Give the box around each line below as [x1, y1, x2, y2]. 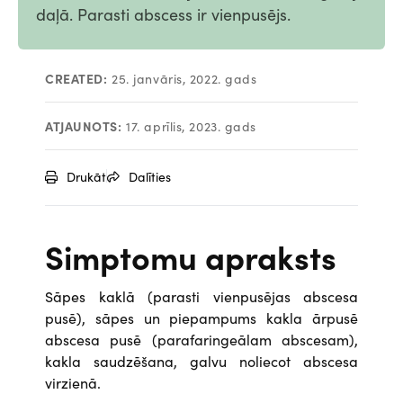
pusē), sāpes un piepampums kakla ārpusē [45, 308, 358, 327]
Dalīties [129, 167, 171, 185]
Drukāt [67, 167, 106, 185]
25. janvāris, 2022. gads [107, 69, 257, 87]
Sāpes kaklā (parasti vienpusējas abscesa [45, 286, 358, 306]
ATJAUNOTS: [45, 117, 122, 135]
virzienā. [45, 372, 101, 392]
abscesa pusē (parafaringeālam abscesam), [45, 329, 358, 349]
